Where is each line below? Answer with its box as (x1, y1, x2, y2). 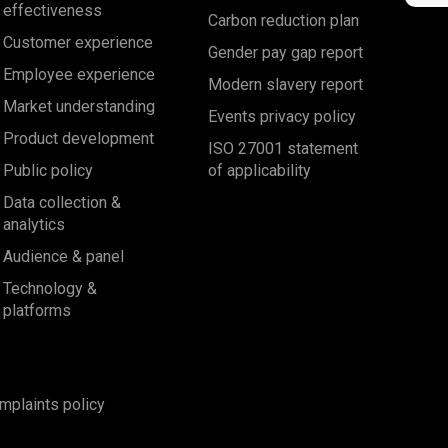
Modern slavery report (207, 75, 363, 94)
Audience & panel (3, 247, 125, 266)
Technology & (3, 279, 98, 298)
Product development (3, 129, 155, 148)
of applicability (207, 161, 311, 180)
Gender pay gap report (207, 43, 363, 62)
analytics (3, 215, 66, 234)
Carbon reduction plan (207, 11, 359, 30)
